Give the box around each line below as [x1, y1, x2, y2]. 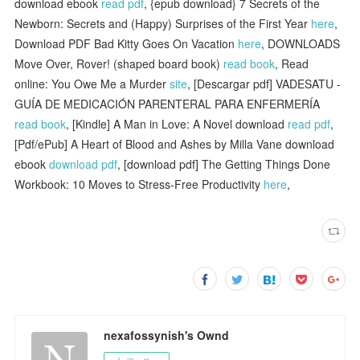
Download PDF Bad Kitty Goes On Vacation [14, 35, 239, 51]
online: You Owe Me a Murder [14, 75, 170, 92]
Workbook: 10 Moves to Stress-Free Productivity [14, 175, 264, 192]
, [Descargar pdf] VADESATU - [187, 75, 342, 92]
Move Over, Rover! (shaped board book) [14, 55, 224, 72]
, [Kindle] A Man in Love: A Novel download [66, 115, 288, 132]
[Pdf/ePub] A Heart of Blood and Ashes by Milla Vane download [14, 135, 335, 152]
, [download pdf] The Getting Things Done [117, 155, 331, 172]
